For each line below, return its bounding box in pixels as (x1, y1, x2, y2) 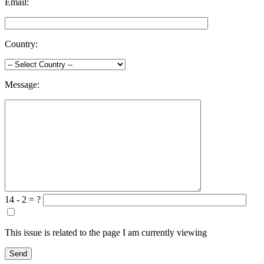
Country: (5, 39, 38, 49)
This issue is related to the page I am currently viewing (5, 227, 207, 238)
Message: (5, 80, 39, 90)
